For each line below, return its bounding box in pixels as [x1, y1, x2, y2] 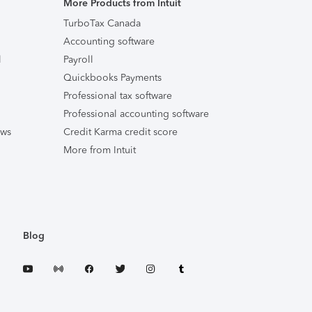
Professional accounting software [63, 108, 209, 120]
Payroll [63, 54, 93, 65]
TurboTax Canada [63, 17, 141, 29]
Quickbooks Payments [63, 72, 162, 84]
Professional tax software [63, 90, 172, 102]
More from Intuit [63, 144, 136, 156]
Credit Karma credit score [63, 126, 178, 138]
